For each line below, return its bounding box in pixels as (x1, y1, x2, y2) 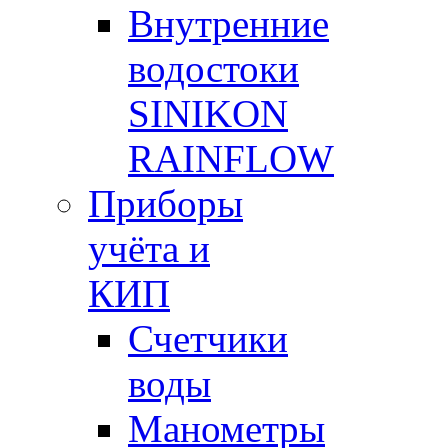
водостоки (128, 47, 299, 90)
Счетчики (128, 317, 288, 360)
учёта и (88, 227, 210, 270)
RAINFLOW (128, 137, 334, 180)
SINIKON (128, 92, 288, 135)
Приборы (88, 182, 243, 225)
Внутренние (128, 2, 329, 45)
